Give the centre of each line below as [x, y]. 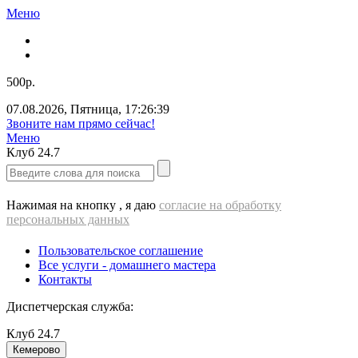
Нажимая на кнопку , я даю [83, 205]
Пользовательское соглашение [121, 251]
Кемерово [36, 350]
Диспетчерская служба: [70, 306]
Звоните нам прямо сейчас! [81, 123]
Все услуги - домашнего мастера [127, 265]
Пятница [94, 109]
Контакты [65, 279]
